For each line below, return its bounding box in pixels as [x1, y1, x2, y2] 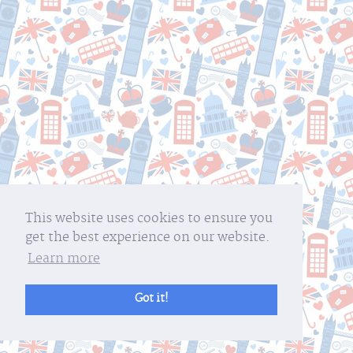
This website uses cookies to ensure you [25, 209, 273, 230]
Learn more [28, 249, 101, 270]
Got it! [134, 290, 169, 309]
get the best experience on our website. [25, 228, 269, 249]
